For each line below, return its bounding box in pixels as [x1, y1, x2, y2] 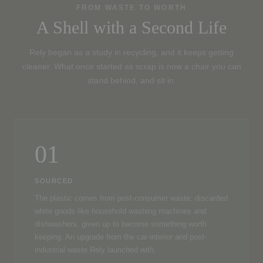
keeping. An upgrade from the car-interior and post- [35, 232, 207, 241]
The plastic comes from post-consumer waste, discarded [35, 194, 228, 203]
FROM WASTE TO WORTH [76, 3, 187, 12]
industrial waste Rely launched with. [35, 245, 156, 254]
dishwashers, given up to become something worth [35, 220, 207, 228]
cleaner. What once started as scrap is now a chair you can [22, 62, 241, 71]
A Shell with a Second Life [36, 17, 227, 38]
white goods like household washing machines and [35, 207, 206, 215]
